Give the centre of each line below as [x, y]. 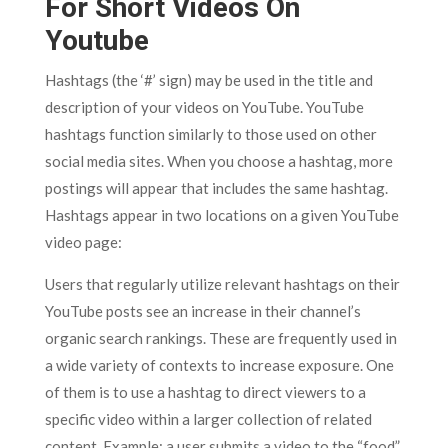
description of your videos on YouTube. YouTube [204, 107]
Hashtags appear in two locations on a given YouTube [221, 215]
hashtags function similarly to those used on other [210, 134]
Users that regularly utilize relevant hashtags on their [222, 284]
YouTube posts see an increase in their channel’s [202, 311]
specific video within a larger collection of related [208, 419]
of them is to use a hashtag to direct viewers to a [205, 392]
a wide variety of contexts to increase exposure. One [219, 365]
